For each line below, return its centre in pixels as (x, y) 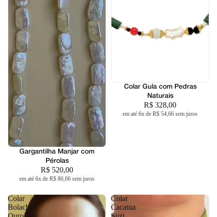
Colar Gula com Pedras (160, 87)
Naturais (160, 96)
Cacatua (123, 207)
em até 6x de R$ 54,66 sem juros (160, 114)
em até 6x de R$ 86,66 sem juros (57, 178)
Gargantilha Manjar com (57, 152)
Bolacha (20, 207)
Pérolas (57, 161)
